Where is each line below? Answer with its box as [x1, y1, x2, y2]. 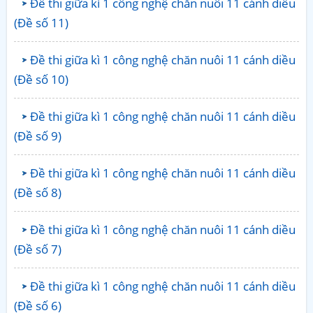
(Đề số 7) [14, 240, 61, 257]
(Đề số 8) [14, 184, 61, 201]
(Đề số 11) [14, 14, 68, 31]
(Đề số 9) [14, 127, 61, 144]
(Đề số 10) [14, 71, 68, 87]
